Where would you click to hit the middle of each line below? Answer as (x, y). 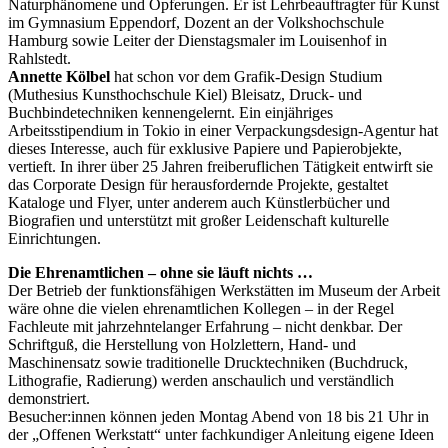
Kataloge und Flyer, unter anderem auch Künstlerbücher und (199, 202)
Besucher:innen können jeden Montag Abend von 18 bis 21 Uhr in (218, 416)
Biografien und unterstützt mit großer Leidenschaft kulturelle (198, 220)
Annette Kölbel (59, 76)
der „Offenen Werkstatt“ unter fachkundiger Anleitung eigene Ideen (221, 434)
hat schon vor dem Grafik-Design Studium (246, 76)
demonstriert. (49, 398)
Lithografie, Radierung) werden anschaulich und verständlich (201, 380)
